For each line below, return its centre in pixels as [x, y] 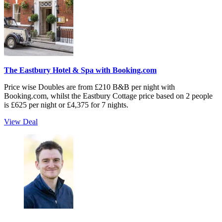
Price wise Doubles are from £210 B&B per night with [89, 87]
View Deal [21, 122]
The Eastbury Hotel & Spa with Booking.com [80, 70]
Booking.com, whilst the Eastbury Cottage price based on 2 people [108, 96]
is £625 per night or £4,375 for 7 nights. [66, 105]
